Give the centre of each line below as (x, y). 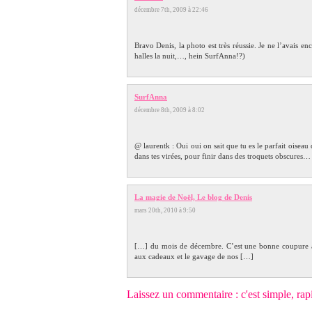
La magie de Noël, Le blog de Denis (193, 197)
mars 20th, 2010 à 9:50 (168, 210)
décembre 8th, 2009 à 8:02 (172, 110)
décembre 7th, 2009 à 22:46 (174, 9)
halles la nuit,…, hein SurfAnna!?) (190, 55)
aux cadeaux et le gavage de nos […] (194, 256)
